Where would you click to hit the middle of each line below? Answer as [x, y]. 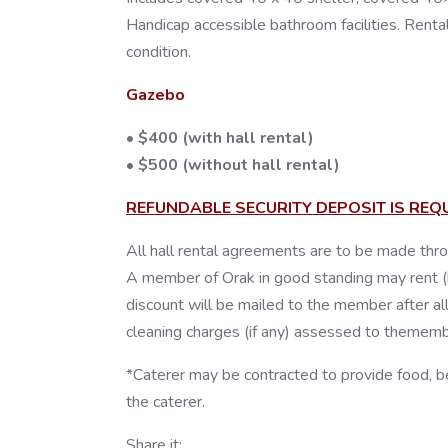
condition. [158, 52]
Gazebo [155, 95]
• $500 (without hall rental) [233, 165]
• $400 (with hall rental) [220, 138]
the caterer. [165, 402]
